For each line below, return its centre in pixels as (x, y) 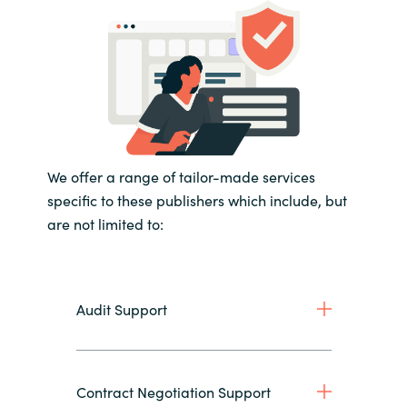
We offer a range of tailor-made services (181, 176)
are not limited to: (105, 223)
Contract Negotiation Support (173, 391)
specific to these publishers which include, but (197, 199)
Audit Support (121, 308)
